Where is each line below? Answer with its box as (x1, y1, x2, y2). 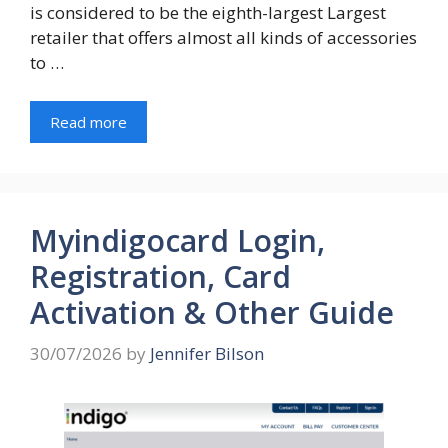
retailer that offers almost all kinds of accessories (30, 26, 417, 50)
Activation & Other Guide (30, 291, 394, 333)
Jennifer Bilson (150, 342, 264, 366)
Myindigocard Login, (30, 219, 325, 261)
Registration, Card (30, 255, 291, 297)
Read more (50, 111, 127, 132)
